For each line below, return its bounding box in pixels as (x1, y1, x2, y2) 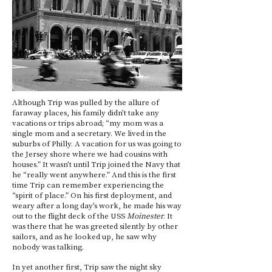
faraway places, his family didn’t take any (12, 107, 159, 117)
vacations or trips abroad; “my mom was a (12, 117, 163, 127)
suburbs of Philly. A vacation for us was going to (12, 138, 182, 148)
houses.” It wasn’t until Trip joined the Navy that (12, 158, 180, 169)
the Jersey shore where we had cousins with (12, 148, 168, 158)
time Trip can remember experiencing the (12, 179, 164, 189)
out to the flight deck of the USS (12, 210, 127, 220)
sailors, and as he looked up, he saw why (12, 231, 157, 241)
